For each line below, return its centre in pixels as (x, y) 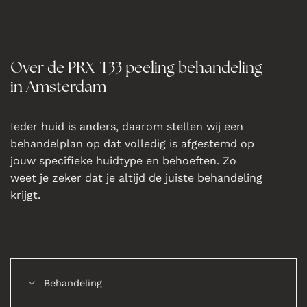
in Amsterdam (58, 86)
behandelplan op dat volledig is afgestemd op (132, 143)
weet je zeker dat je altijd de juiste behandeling (136, 177)
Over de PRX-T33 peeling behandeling (136, 67)
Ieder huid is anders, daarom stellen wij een (127, 126)
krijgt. (25, 195)
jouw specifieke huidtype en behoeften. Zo (123, 160)
